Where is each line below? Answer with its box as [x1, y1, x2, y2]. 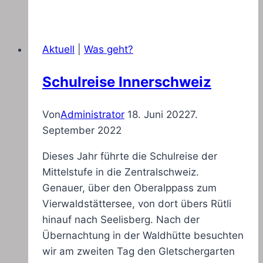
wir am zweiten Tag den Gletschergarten [42, 245, 235, 258]
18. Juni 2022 [127, 109, 190, 121]
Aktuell [42, 43, 75, 56]
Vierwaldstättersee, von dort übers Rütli [42, 198, 231, 210]
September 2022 [42, 124, 122, 137]
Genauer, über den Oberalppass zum [42, 182, 217, 194]
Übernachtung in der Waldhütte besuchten [42, 230, 244, 242]
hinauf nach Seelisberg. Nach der [42, 214, 200, 226]
